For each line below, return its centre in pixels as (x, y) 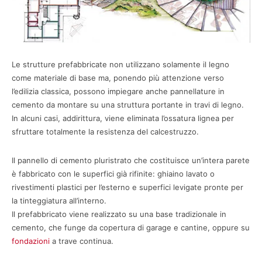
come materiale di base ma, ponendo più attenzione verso (118, 78)
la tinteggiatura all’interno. (59, 201)
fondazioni (31, 241)
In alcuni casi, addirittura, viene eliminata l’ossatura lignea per (123, 118)
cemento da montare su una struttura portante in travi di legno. (128, 105)
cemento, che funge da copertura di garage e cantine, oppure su (131, 228)
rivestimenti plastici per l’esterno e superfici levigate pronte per (127, 187)
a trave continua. (82, 241)
